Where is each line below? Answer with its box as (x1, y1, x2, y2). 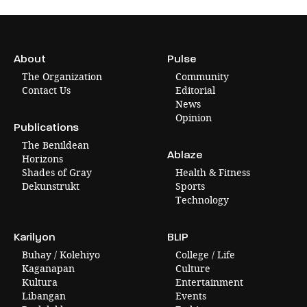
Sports (175, 180, 205, 193)
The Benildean (22, 138, 89, 152)
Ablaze (167, 148, 202, 162)
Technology (175, 193, 229, 207)
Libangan (22, 289, 66, 303)
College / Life (175, 248, 235, 262)
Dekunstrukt (22, 180, 79, 193)
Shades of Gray (22, 166, 92, 180)
